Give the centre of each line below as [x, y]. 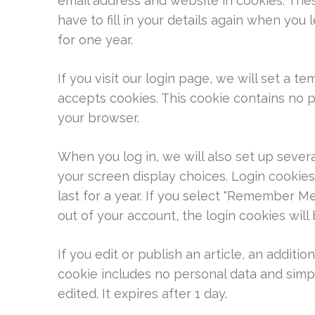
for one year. [95, 40]
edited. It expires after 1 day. [142, 294]
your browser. [98, 118]
